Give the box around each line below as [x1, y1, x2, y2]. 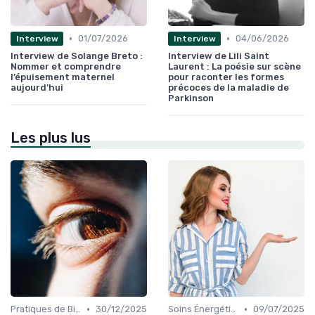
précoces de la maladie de [168, 82, 289, 94]
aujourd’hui [11, 82, 63, 94]
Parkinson [168, 93, 214, 104]
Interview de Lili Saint [168, 51, 269, 62]
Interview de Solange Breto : [11, 51, 143, 62]
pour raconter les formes [168, 72, 284, 83]
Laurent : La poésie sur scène [168, 61, 301, 72]
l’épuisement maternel [11, 72, 115, 83]
